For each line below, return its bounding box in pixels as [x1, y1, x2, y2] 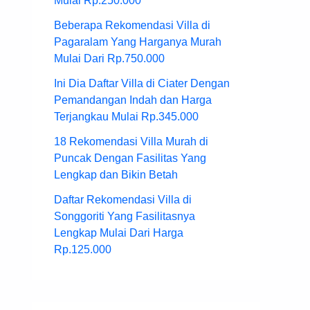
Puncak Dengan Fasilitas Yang [54, 152, 206, 165]
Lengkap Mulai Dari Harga [54, 227, 183, 239]
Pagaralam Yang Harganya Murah [54, 36, 221, 48]
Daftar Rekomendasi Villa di [54, 194, 192, 206]
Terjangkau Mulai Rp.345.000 [54, 111, 199, 123]
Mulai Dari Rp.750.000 [54, 53, 165, 65]
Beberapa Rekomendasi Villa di [54, 19, 210, 32]
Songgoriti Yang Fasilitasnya [54, 210, 195, 223]
